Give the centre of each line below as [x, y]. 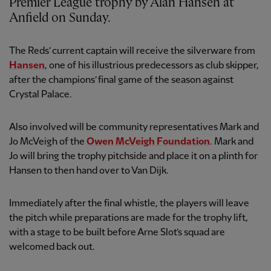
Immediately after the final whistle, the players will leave [129, 204]
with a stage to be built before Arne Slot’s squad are [117, 233]
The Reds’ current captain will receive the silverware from [132, 51]
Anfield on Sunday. [60, 18]
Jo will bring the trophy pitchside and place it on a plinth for [133, 157]
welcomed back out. [52, 247]
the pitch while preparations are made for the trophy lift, [129, 218]
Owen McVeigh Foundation [148, 142]
